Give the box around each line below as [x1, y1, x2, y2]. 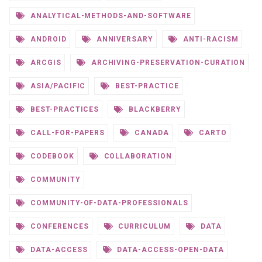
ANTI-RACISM [181, 35, 239, 43]
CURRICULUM [116, 222, 171, 230]
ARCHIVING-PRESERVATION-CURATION [88, 58, 246, 67]
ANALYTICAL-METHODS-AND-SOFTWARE [27, 12, 191, 20]
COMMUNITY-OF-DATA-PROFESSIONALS [27, 199, 188, 207]
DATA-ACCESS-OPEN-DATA [115, 246, 224, 254]
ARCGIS [27, 58, 61, 67]
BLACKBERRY [126, 105, 181, 113]
